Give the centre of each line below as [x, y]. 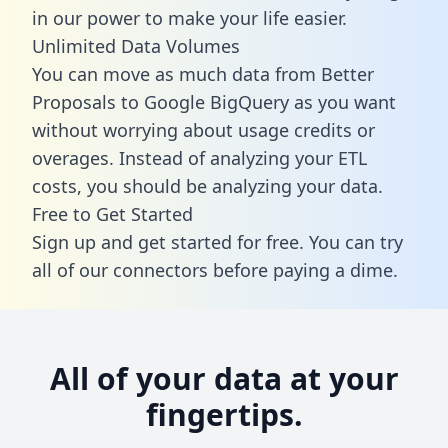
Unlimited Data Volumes [136, 45]
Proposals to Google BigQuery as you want [214, 101]
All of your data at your [224, 378]
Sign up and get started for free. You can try [217, 241]
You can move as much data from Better [203, 73]
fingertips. [224, 414]
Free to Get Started [112, 213]
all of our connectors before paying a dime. [215, 269]
